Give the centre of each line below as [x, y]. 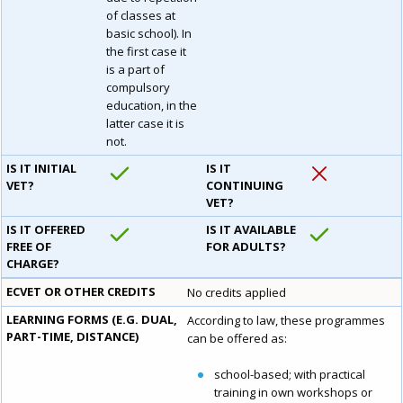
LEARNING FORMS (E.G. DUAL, [92, 320]
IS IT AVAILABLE [251, 230]
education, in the [152, 106]
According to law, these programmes [286, 321]
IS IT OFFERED [46, 230]
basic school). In [149, 34]
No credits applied [237, 293]
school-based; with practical [290, 375]
